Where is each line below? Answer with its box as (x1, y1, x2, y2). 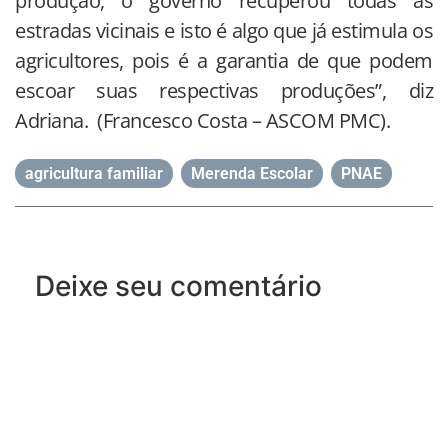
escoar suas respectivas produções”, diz (15, 76, 433, 104)
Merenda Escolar (191, 163, 313, 183)
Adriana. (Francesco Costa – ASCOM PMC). (15, 106, 390, 134)
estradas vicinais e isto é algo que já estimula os (15, 16, 433, 44)
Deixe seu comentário (35, 268, 322, 303)
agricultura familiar (25, 163, 163, 183)
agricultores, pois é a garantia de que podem (15, 46, 433, 74)
